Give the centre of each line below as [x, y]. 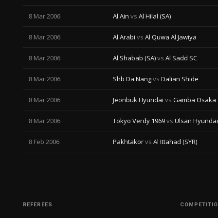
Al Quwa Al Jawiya [170, 37]
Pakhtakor [129, 142]
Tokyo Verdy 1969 [140, 121]
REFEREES [38, 205]
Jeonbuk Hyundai [139, 100]
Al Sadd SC [181, 58]
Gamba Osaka [194, 100]
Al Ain [122, 16]
